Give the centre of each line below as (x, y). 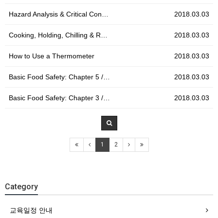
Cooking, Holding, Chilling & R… (58, 35)
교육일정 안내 (31, 210)
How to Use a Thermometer (52, 56)
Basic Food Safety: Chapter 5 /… (59, 77)
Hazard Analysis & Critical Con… (59, 14)
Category (21, 186)
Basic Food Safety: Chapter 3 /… (59, 98)
